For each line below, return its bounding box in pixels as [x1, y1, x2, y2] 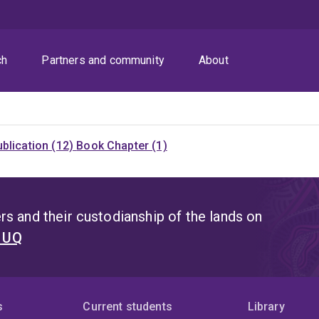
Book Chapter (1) [76, 139, 167, 153]
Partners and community [41, 53, 164, 68]
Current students [83, 300, 172, 314]
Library [247, 300, 285, 314]
